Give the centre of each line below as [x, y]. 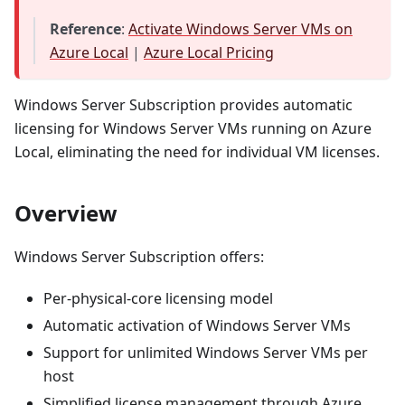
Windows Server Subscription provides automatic [184, 104]
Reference [85, 28]
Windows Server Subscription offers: [139, 256]
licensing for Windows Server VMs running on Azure [193, 128]
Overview [66, 212]
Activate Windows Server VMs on [240, 28]
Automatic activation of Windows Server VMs [197, 325]
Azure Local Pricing [209, 52]
